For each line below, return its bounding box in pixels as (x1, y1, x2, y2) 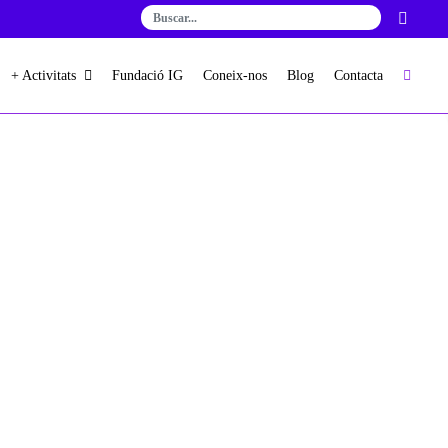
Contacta (334, 68, 384, 84)
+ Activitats (11, 68, 77, 84)
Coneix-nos (203, 68, 268, 84)
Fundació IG (112, 68, 184, 84)
